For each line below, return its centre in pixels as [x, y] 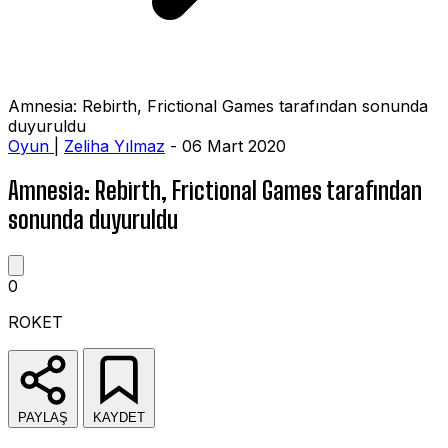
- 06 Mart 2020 [225, 146]
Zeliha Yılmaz [114, 146]
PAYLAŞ [43, 417]
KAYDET [119, 417]
